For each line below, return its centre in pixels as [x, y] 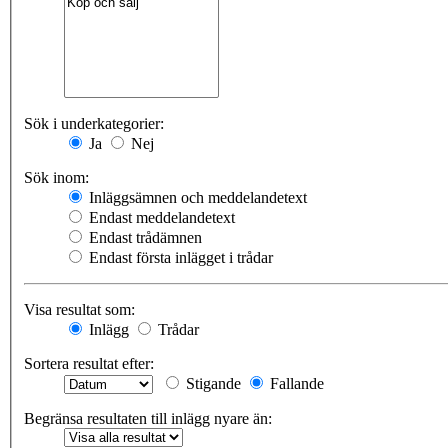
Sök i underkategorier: [94, 124]
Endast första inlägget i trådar [179, 258]
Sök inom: [56, 178]
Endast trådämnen [143, 238]
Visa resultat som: [79, 310]
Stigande [211, 384]
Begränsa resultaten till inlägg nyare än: [148, 419]
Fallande [295, 384]
